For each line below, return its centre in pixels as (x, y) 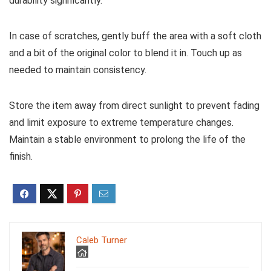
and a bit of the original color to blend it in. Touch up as (126, 53)
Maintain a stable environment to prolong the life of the (127, 140)
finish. (21, 157)
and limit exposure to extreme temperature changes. (121, 123)
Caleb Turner (102, 240)
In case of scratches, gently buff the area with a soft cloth (135, 36)
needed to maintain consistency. (78, 70)
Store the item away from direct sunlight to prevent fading (134, 106)
